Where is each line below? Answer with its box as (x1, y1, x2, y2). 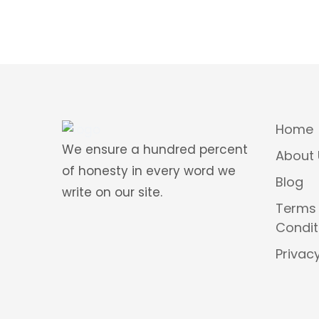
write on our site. (62, 184, 166, 202)
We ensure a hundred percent (62, 141, 248, 159)
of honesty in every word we (62, 162, 236, 180)
